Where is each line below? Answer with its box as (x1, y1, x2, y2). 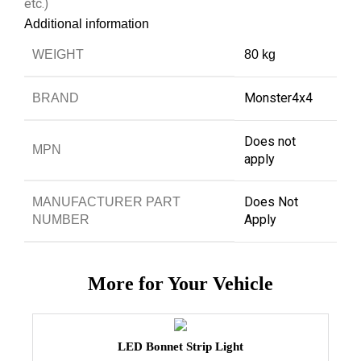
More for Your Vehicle (88, 272, 273, 294)
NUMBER (32, 212, 89, 226)
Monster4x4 (244, 89, 313, 106)
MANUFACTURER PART (32, 194, 180, 209)
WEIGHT (32, 47, 84, 61)
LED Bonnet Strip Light (118, 339, 243, 353)
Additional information (24, 16, 149, 31)
